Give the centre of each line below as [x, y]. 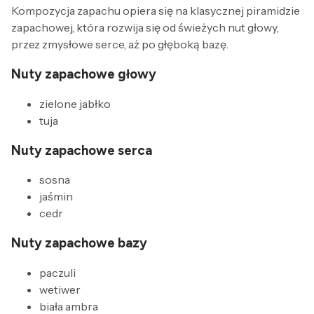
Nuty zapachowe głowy [84, 74]
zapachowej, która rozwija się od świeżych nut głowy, [145, 28]
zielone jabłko [75, 103]
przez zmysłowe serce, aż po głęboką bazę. [120, 45]
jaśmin [56, 197]
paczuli [57, 272]
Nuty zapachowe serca [82, 150]
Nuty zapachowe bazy [79, 243]
